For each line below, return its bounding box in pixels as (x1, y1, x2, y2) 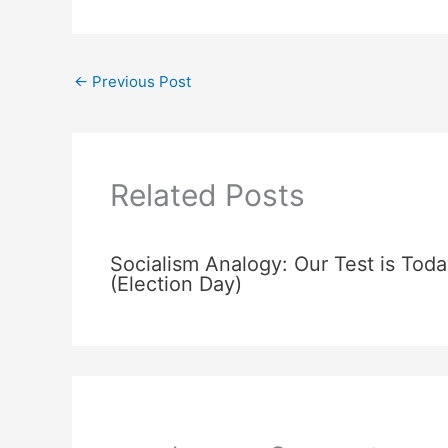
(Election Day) (109, 271, 242, 296)
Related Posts (109, 176, 305, 213)
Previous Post (88, 72, 191, 92)
